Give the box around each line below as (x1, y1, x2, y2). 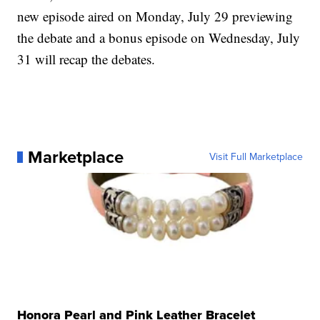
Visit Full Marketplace (209, 149, 303, 164)
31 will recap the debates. (17, 50, 156, 68)
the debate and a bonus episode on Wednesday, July (17, 29, 301, 46)
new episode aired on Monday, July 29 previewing (17, 7, 294, 25)
